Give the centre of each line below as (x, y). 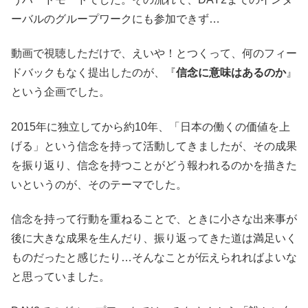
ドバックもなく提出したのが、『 (93, 73)
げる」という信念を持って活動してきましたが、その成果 (154, 146)
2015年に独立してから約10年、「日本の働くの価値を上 (151, 126)
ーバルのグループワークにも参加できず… (115, 19)
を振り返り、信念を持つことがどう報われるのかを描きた (154, 165)
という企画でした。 (60, 92)
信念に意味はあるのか (231, 73)
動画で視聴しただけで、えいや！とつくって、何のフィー (154, 54)
